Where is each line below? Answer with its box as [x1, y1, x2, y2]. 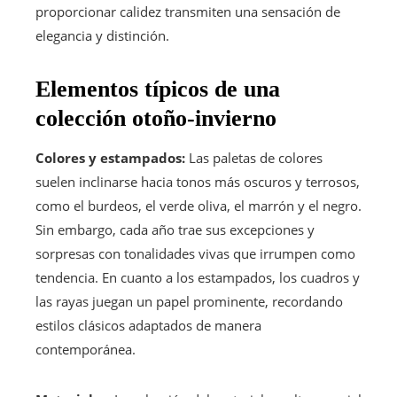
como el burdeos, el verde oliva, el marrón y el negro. [35, 196, 362, 214]
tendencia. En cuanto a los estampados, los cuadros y [35, 268, 360, 286]
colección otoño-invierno [35, 105, 276, 131]
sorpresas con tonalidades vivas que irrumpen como [35, 244, 355, 262]
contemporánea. [35, 339, 136, 358]
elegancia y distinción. [35, 26, 169, 44]
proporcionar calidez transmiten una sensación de [35, 2, 340, 20]
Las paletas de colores [185, 148, 323, 167]
